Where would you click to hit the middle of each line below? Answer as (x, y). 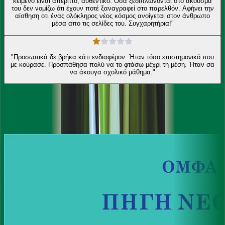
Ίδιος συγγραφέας (49, 101)
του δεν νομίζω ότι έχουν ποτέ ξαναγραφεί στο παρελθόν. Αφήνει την (113, 9)
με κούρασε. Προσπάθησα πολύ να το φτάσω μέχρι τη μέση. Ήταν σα (113, 64)
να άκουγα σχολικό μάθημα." (113, 72)
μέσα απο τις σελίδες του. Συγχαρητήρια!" (151, 24)
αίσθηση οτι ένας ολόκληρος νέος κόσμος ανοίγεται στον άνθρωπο (113, 16)
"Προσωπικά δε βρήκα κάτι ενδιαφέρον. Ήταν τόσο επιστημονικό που (113, 57)
